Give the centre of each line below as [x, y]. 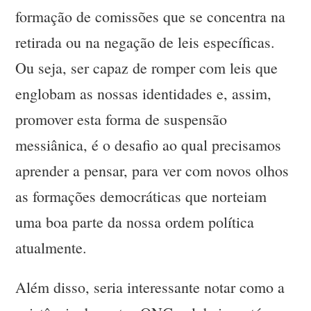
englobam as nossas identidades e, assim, [144, 94]
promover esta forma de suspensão [121, 119]
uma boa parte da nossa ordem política [135, 222]
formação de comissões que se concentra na [151, 17]
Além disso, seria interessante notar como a [150, 287]
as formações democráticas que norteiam [141, 196]
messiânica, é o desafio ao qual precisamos [149, 145]
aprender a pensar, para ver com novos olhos [152, 171]
